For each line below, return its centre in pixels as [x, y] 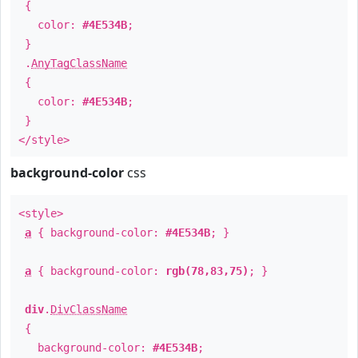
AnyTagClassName [79, 63]
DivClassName [89, 309]
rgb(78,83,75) [207, 271]
